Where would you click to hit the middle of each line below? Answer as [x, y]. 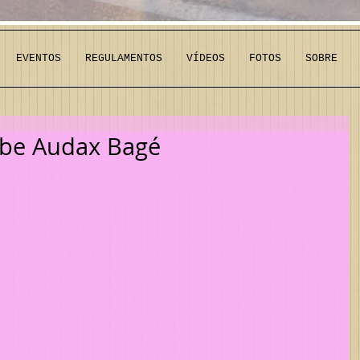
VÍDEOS [206, 58]
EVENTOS [39, 58]
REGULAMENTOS [124, 58]
